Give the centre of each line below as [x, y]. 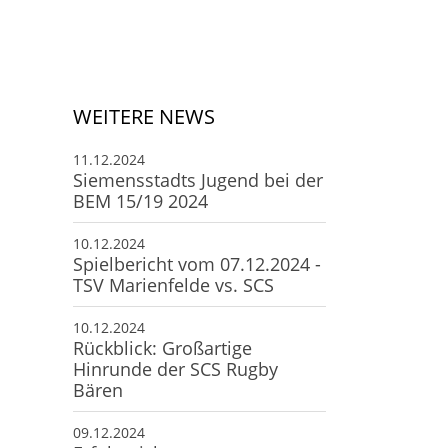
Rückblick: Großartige [163, 347]
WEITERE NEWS [144, 116]
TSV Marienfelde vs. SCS [174, 284]
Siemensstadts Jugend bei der [198, 179]
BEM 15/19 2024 [141, 200]
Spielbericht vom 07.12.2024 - [197, 263]
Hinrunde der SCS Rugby [176, 368]
